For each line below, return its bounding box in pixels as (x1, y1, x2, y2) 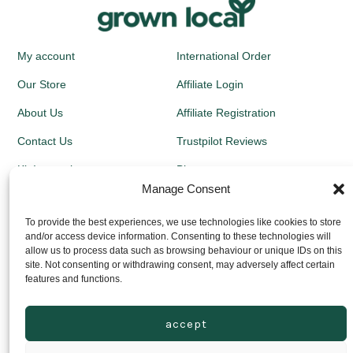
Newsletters (176, 191, 235, 204)
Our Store (17, 77, 66, 91)
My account (17, 49, 75, 62)
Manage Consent (142, 182, 230, 195)
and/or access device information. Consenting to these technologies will (25, 231, 331, 242)
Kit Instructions (17, 162, 91, 176)
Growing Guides (17, 238, 98, 251)
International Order (176, 49, 271, 62)
